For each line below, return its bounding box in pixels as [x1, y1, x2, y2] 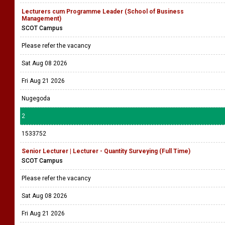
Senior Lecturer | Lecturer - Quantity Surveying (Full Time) [22, 148, 190, 155]
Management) [22, 15, 61, 22]
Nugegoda [22, 95, 50, 102]
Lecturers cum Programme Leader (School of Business [22, 8, 184, 15]
